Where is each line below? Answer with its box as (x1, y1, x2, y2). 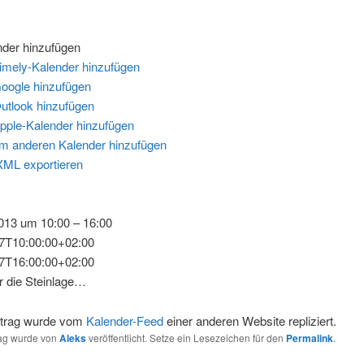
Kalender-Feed (85, 311, 163, 329)
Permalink (285, 330, 333, 345)
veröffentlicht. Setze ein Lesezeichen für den (85, 330, 286, 344)
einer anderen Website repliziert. (162, 311, 336, 329)
